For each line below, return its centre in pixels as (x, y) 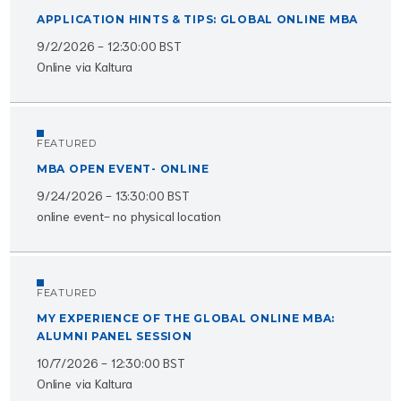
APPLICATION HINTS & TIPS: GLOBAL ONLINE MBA (197, 19)
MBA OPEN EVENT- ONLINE (123, 168)
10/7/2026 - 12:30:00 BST (111, 362)
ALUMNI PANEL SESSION (115, 336)
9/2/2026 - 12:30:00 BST (109, 45)
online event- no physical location (129, 215)
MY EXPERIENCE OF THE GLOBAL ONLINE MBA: (186, 318)
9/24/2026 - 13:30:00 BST (113, 195)
